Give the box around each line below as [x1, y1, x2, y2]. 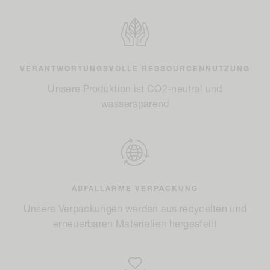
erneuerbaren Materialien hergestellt [53, 220, 217, 230]
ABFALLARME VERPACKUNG [72, 186, 198, 193]
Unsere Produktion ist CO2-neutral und [48, 85, 222, 95]
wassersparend [101, 100, 169, 110]
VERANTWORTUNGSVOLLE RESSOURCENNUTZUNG [20, 66, 250, 74]
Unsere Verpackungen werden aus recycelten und [23, 205, 247, 215]
